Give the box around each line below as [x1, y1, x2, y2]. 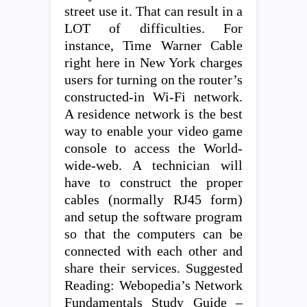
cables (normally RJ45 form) [64, 192, 243, 207]
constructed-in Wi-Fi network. [64, 89, 243, 104]
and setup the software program [64, 209, 243, 224]
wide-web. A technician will [64, 158, 243, 173]
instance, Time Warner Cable [64, 38, 243, 53]
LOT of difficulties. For [64, 21, 243, 36]
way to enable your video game [64, 123, 243, 138]
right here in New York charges [64, 55, 243, 70]
